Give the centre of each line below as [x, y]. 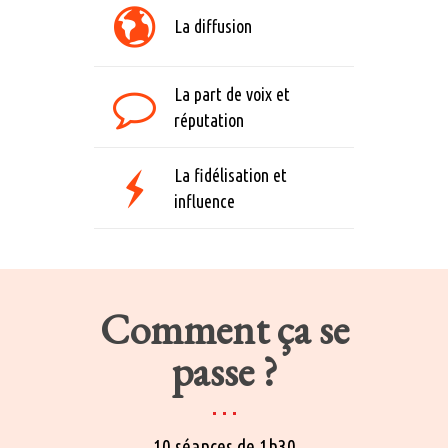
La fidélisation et [230, 175]
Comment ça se [224, 329]
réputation [209, 120]
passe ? [224, 371]
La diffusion [213, 26]
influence [204, 201]
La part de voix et [232, 94]
